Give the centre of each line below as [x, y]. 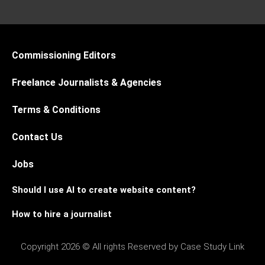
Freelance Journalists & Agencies [87, 82]
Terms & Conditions [56, 109]
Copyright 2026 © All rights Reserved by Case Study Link [132, 246]
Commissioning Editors [64, 55]
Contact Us [37, 137]
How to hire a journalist [62, 214]
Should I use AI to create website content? [104, 190]
